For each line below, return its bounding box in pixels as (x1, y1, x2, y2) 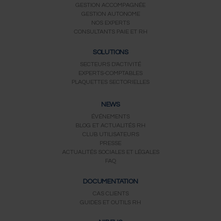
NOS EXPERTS (91, 20, 130, 27)
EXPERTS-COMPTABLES (78, 70, 143, 76)
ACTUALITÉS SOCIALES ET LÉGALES (62, 149, 159, 156)
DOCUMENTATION (83, 178, 138, 185)
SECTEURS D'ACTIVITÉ (80, 61, 141, 68)
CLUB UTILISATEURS (82, 131, 139, 138)
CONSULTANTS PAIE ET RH (74, 29, 147, 36)
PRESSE (100, 140, 121, 147)
